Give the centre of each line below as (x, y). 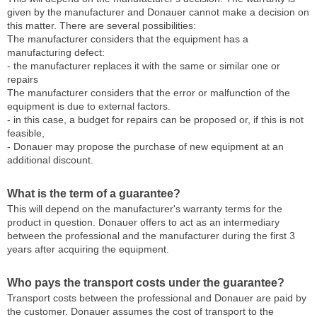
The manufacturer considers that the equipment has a (128, 39)
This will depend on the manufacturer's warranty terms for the (145, 209)
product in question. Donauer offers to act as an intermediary (143, 222)
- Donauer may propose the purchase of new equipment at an (145, 146)
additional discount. (50, 160)
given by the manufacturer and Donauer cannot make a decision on (158, 12)
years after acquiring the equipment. (88, 249)
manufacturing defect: (56, 52)
